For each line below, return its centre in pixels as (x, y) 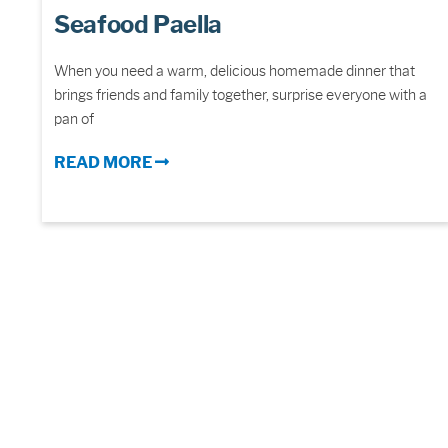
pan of (74, 119)
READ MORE (104, 163)
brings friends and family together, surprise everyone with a (240, 95)
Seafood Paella (138, 25)
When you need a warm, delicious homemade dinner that (234, 71)
